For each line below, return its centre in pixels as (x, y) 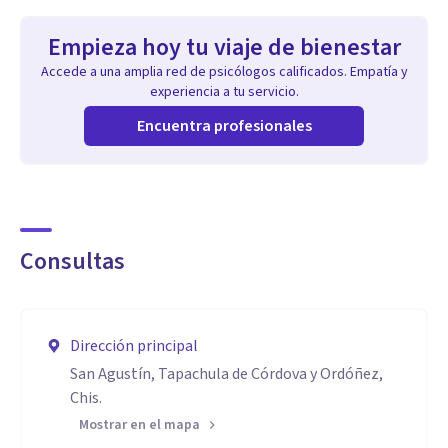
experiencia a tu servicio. (224, 92)
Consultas (72, 261)
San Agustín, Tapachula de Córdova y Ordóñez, (226, 374)
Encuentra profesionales (224, 126)
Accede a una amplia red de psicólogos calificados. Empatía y (224, 72)
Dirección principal (134, 346)
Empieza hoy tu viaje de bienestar (224, 47)
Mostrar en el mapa (139, 425)
